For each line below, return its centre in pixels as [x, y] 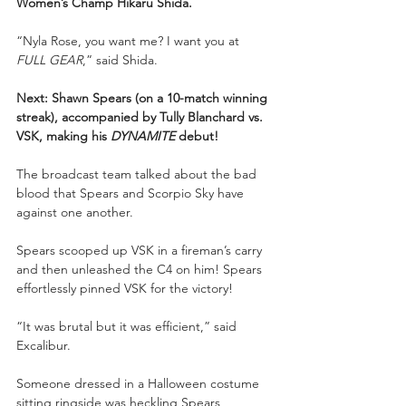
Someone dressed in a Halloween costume [140, 383]
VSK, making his [63, 135]
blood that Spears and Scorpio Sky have [132, 193]
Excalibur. [43, 345]
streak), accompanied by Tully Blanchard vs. [141, 116]
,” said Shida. [120, 59]
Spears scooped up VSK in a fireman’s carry [141, 250]
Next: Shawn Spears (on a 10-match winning [144, 97]
